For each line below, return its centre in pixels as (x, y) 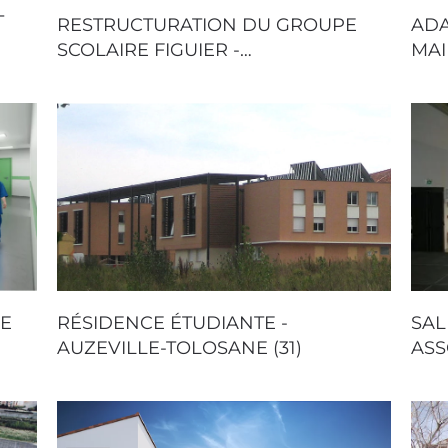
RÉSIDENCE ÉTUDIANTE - (173, 323)
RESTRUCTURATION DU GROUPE (207, 24)
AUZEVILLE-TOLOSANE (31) (180, 348)
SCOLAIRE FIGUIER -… (155, 49)
